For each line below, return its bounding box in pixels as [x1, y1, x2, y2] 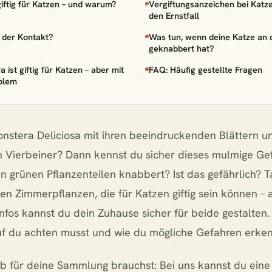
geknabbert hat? [149, 42, 214, 54]
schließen [49, 182, 80, 191]
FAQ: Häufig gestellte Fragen [149, 64, 262, 75]
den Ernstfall [149, 10, 199, 21]
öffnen [9, 182, 30, 191]
